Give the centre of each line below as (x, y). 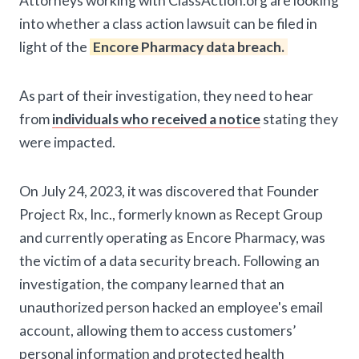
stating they (299, 119)
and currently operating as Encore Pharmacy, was (172, 238)
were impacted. (67, 143)
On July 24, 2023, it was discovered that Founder (169, 192)
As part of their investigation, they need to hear (166, 96)
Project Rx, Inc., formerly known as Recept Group (171, 215)
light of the (54, 47)
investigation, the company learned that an (152, 284)
